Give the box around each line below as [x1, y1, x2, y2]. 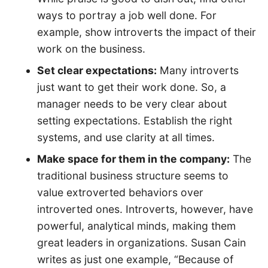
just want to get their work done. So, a [36, 81, 226, 94]
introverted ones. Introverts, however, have [36, 203, 253, 216]
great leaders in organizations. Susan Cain [36, 236, 246, 249]
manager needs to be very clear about [36, 98, 227, 111]
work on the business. [36, 42, 145, 56]
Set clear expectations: [36, 64, 157, 77]
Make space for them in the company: [36, 153, 230, 166]
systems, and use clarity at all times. [36, 131, 215, 144]
